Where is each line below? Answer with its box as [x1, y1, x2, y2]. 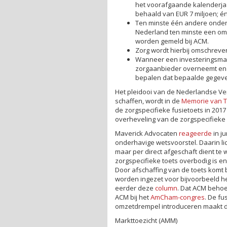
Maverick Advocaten [115, 128, 179, 138]
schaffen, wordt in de [115, 96, 181, 105]
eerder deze [115, 183, 155, 193]
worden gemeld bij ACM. [135, 36, 209, 46]
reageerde [179, 128, 212, 138]
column [155, 183, 177, 193]
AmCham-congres [150, 192, 205, 202]
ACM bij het [115, 192, 150, 202]
